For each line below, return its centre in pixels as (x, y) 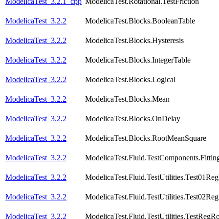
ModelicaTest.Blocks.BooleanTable (140, 21)
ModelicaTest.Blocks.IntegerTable (138, 60)
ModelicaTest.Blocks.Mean (127, 99)
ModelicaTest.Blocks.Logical (130, 80)
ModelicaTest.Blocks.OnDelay (133, 119)
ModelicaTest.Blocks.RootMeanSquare (146, 138)
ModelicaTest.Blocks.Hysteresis (134, 41)
